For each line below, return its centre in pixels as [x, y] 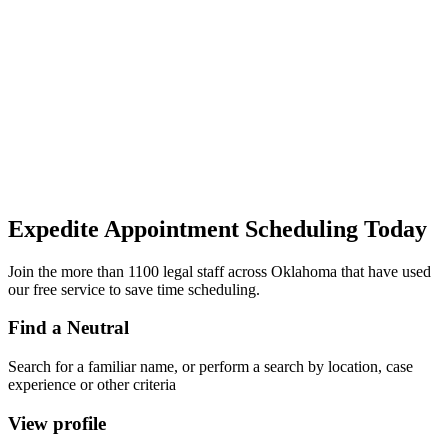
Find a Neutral [68, 328]
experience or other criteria [92, 384]
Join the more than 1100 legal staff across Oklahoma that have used [219, 271]
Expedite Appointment [126, 228]
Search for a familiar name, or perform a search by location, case [210, 366]
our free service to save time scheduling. [134, 289]
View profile [57, 423]
